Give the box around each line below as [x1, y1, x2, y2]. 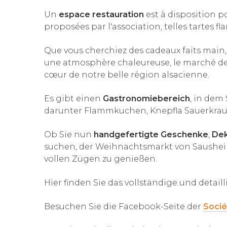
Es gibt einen [44, 94, 103, 104]
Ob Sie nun [44, 130, 94, 140]
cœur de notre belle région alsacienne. [44, 70, 209, 80]
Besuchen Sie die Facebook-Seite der [44, 202, 203, 212]
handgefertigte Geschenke [94, 130, 208, 140]
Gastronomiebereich [103, 94, 190, 104]
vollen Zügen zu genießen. [44, 154, 157, 164]
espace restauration [59, 10, 144, 20]
